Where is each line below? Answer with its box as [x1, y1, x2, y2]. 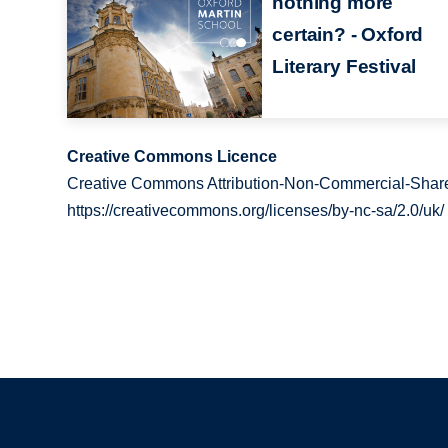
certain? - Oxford [272, 23, 424, 45]
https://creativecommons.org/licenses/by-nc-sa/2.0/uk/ [67, 201, 445, 219]
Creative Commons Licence [67, 147, 278, 165]
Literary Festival [272, 55, 417, 77]
